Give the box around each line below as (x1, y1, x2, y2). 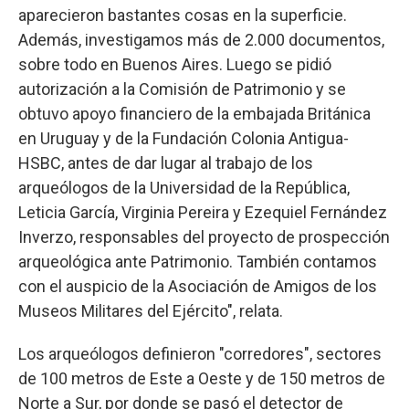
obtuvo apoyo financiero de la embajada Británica (18, 103, 371, 123)
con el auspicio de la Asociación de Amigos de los (18, 276, 377, 296)
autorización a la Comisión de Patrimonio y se (18, 79, 346, 99)
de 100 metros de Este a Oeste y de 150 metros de (18, 368, 385, 388)
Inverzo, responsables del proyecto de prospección (18, 226, 390, 246)
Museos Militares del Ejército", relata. (18, 300, 283, 320)
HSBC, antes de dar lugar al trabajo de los (18, 152, 313, 173)
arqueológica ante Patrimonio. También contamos (18, 251, 377, 271)
